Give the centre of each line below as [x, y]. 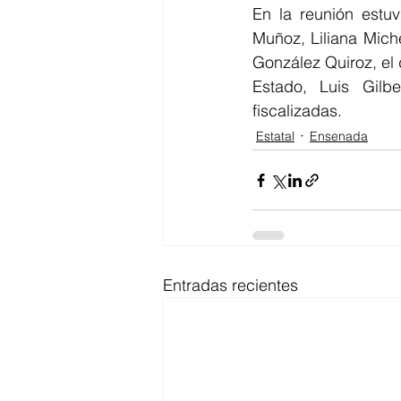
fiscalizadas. [297, 111]
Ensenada [339, 136]
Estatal [275, 136]
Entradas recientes [230, 285]
